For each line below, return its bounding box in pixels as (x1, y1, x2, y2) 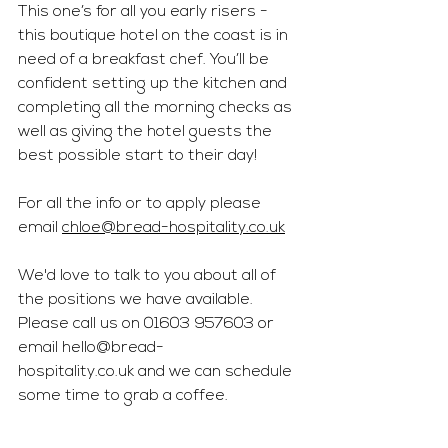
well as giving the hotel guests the (18, 124, 276, 140)
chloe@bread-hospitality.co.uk (62, 220, 285, 236)
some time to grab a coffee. (18, 388, 228, 404)
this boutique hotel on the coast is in (18, 28, 292, 44)
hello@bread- (62, 340, 164, 356)
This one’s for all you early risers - (18, 4, 272, 20)
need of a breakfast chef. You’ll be (18, 52, 273, 68)
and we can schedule (134, 364, 296, 380)
